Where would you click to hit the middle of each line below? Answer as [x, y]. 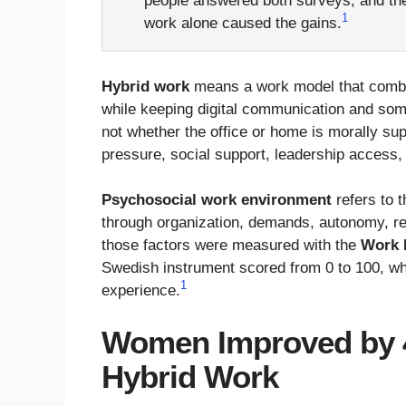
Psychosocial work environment [217, 200]
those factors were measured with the [231, 246]
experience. [141, 291]
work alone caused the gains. [242, 24]
